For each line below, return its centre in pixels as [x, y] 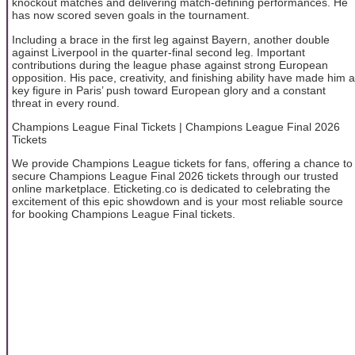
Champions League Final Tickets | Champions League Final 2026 [176, 126]
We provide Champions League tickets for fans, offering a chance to [182, 164]
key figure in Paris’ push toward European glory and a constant [169, 90]
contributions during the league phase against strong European [170, 65]
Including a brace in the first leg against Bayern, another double [171, 39]
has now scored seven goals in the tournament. [131, 15]
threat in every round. [66, 103]
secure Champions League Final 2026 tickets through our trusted [175, 176]
